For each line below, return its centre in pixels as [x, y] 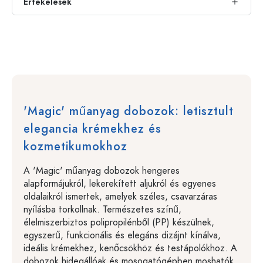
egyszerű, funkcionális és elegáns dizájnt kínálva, [122, 235]
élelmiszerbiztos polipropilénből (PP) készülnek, [119, 222]
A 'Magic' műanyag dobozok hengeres [102, 171]
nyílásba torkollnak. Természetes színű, [102, 209]
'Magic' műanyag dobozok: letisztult [129, 111]
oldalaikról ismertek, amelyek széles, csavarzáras [120, 196]
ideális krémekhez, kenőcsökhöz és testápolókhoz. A [130, 248]
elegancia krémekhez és [92, 128]
